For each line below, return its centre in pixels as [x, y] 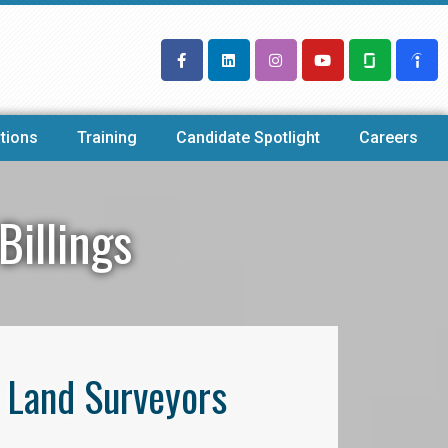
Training [106, 137]
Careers [389, 137]
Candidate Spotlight [248, 137]
